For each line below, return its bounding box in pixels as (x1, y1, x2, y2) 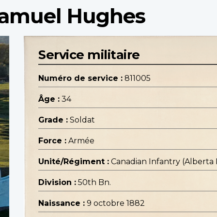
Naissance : (38, 199, 85, 208)
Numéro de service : (38, 74, 123, 83)
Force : (38, 136, 66, 146)
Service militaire (38, 47, 140, 62)
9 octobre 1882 (87, 199, 145, 208)
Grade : (38, 115, 68, 125)
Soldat (70, 115, 95, 125)
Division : (38, 178, 76, 187)
